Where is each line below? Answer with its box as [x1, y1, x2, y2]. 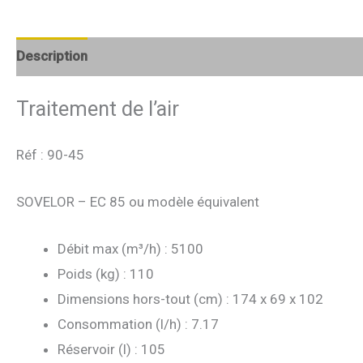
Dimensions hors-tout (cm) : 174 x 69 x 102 [58, 291, 323, 308]
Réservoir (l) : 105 [58, 341, 165, 358]
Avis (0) [105, 48, 152, 65]
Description [16, 48, 88, 65]
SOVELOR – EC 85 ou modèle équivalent [16, 193, 259, 210]
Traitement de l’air [16, 96, 179, 121]
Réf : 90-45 [16, 146, 84, 163]
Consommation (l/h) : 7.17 [58, 316, 219, 333]
